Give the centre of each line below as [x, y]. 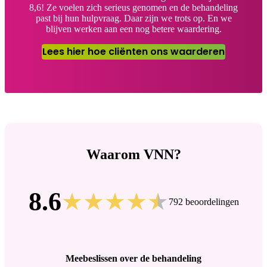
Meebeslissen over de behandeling [133, 258]
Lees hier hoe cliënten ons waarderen [133, 51]
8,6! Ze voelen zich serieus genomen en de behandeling [133, 7]
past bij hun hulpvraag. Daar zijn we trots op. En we [133, 18]
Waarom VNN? [133, 154]
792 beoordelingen [204, 201]
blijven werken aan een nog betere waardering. [133, 29]
